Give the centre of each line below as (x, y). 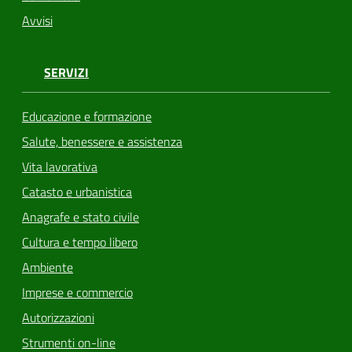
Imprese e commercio (77, 292)
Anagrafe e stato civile (81, 216)
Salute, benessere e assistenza (102, 141)
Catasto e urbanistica (77, 191)
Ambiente (48, 267)
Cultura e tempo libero (80, 242)
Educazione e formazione (87, 116)
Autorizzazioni (58, 317)
